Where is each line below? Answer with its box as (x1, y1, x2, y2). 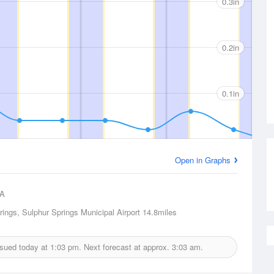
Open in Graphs (175, 154, 231, 166)
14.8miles (140, 206, 177, 218)
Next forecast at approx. (81, 241, 172, 253)
